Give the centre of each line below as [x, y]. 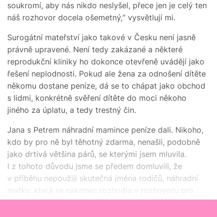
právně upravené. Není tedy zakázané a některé [95, 49]
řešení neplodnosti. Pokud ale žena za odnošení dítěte [107, 73]
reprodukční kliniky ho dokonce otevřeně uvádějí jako [106, 61]
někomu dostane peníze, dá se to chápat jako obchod [106, 85]
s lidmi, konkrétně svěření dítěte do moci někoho [97, 98]
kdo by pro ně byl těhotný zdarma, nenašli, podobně [104, 142]
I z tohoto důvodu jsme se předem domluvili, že [95, 166]
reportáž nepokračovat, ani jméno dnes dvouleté [97, 202]
